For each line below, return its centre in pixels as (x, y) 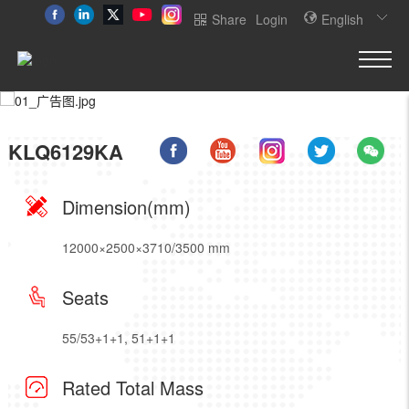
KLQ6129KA (65, 152)
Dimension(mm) (126, 207)
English (342, 19)
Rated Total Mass (132, 388)
